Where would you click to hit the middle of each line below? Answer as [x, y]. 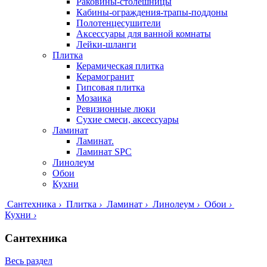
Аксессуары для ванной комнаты [144, 33]
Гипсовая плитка [111, 87]
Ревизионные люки [116, 108]
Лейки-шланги [106, 44]
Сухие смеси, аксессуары [128, 119]
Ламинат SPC [104, 151]
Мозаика [94, 98]
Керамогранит [105, 76]
